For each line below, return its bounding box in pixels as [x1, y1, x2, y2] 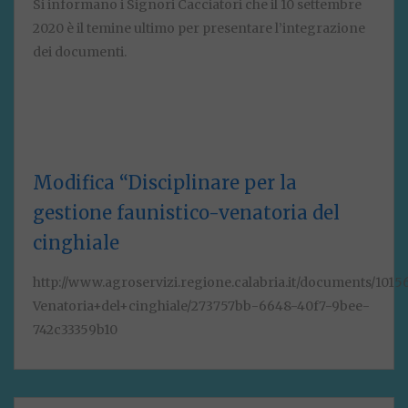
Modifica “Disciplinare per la [33, 171, 297, 195]
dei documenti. [33, 44, 127, 61]
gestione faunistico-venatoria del [33, 201, 340, 225]
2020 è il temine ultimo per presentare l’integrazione [33, 20, 365, 37]
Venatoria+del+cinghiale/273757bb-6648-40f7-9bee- [33, 298, 370, 315]
